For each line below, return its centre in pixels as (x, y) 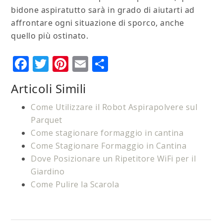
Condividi (144, 64)
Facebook (65, 64)
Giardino (48, 172)
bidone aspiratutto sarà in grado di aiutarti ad (103, 10)
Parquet (47, 120)
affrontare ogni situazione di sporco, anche (98, 23)
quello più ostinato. (50, 36)
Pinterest (103, 64)
